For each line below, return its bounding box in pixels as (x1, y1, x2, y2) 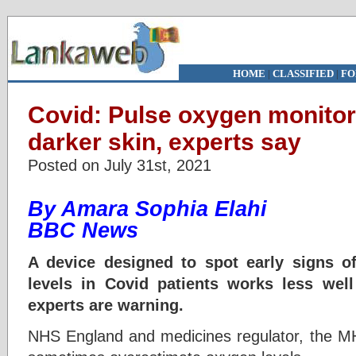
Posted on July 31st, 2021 (28, 156, 211, 174)
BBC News (28, 219, 138, 242)
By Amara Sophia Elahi (28, 197, 267, 221)
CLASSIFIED (272, 68, 334, 79)
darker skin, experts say (28, 129, 301, 155)
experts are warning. (28, 296, 184, 314)
